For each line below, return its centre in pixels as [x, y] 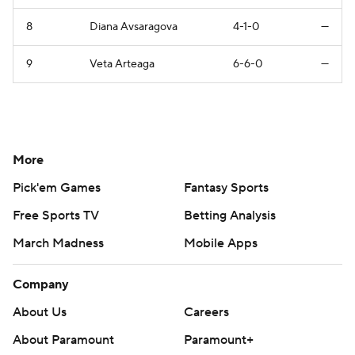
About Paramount [63, 340]
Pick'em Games [57, 187]
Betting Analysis [230, 215]
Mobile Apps [221, 243]
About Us [40, 312]
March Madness [58, 243]
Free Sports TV [56, 215]
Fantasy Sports [226, 187]
